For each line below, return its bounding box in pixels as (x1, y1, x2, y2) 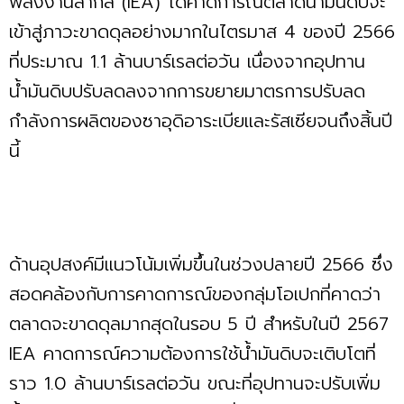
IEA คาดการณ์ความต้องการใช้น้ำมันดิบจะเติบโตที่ (9, 340, 376, 368)
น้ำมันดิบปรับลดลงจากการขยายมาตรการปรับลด (9, 78, 365, 106)
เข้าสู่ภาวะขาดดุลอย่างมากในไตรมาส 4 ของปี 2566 (9, 18, 395, 46)
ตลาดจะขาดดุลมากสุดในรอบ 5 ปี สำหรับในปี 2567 (9, 310, 389, 338)
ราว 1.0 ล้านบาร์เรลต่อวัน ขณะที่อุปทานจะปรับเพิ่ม (9, 370, 381, 398)
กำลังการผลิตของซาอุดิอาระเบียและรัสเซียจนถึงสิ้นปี (9, 107, 392, 135)
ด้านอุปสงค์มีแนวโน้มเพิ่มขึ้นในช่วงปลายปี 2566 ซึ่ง (9, 251, 393, 279)
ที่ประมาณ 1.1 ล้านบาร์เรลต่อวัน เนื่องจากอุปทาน (9, 48, 365, 76)
